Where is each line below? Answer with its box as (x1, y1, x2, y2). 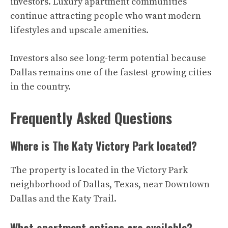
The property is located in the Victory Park (10, 164, 188, 177)
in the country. (10, 81, 71, 93)
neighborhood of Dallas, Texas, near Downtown (10, 179, 210, 191)
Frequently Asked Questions (10, 107, 172, 129)
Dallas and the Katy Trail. (10, 193, 117, 205)
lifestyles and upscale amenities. (10, 24, 149, 37)
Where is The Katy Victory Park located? (10, 137, 197, 154)
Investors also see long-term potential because (10, 52, 206, 65)
